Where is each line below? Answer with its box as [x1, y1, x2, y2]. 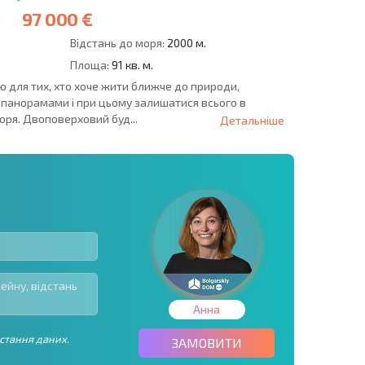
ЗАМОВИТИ [171, 334, 242, 350]
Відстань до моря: [69, 35, 165, 50]
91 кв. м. [108, 57, 153, 72]
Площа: [69, 57, 109, 72]
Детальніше [220, 112, 284, 127]
